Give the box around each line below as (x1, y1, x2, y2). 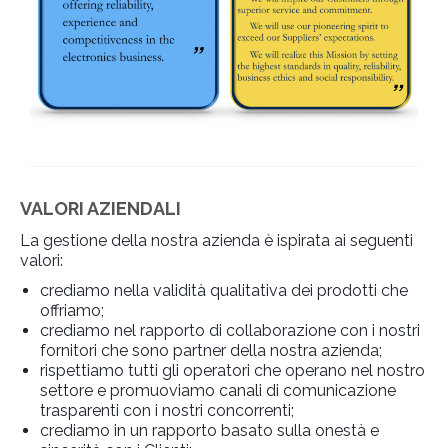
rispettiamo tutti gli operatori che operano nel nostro (40, 361, 425, 381)
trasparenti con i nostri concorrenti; (40, 401, 294, 421)
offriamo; (40, 301, 104, 321)
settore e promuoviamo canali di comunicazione (40, 381, 396, 401)
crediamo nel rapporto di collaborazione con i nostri (40, 321, 420, 341)
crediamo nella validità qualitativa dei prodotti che (40, 281, 408, 301)
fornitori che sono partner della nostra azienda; (40, 341, 382, 361)
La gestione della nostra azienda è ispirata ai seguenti (20, 231, 413, 251)
